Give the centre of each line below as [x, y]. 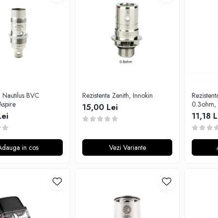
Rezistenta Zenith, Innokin [118, 95]
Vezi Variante [127, 147]
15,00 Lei [100, 107]
